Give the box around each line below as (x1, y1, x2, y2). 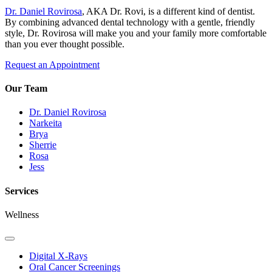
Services (5, 185, 38, 196)
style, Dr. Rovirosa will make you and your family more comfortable (5, 27, 267, 38)
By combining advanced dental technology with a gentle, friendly (5, 16, 255, 27)
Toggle (10, 238, 33, 248)
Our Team (5, 83, 47, 94)
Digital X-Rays (29, 250, 87, 261)
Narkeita (29, 118, 62, 129)
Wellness (5, 209, 39, 220)
